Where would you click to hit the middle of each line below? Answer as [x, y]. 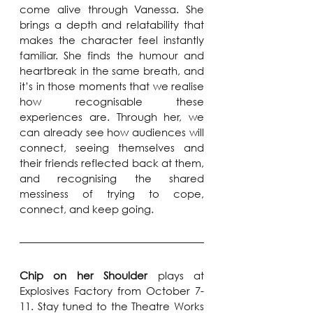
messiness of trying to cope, [112, 194]
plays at [181, 276]
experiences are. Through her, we [112, 117]
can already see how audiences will [112, 132]
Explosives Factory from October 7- [112, 291]
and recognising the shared [112, 179]
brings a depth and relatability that [112, 25]
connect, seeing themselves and [112, 148]
